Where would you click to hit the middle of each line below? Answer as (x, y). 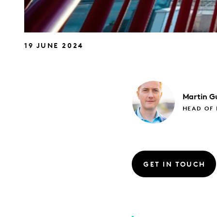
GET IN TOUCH (175, 165)
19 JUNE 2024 (54, 46)
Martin (195, 98)
